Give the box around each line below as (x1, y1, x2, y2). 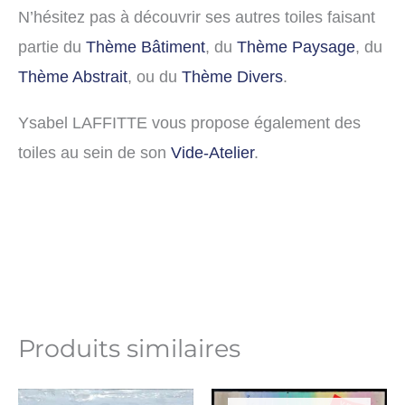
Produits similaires (18, 333, 240, 363)
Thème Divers (182, 67, 283, 87)
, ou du (127, 67, 182, 87)
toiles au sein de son (18, 143, 171, 163)
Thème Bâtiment (86, 37, 205, 57)
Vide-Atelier (171, 143, 254, 163)
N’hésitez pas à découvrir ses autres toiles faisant (18, 7, 375, 27)
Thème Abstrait (18, 67, 127, 87)
